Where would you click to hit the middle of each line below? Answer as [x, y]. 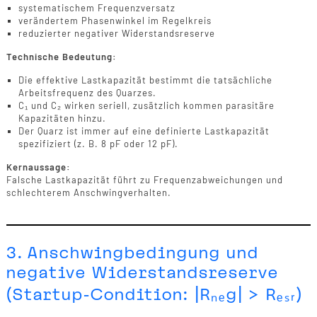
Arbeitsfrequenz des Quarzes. [87, 93]
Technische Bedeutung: [61, 57]
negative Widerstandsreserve [142, 273]
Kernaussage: [38, 167]
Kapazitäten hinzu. [62, 119]
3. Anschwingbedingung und [132, 253]
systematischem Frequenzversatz [97, 8]
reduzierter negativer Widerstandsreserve [116, 34]
